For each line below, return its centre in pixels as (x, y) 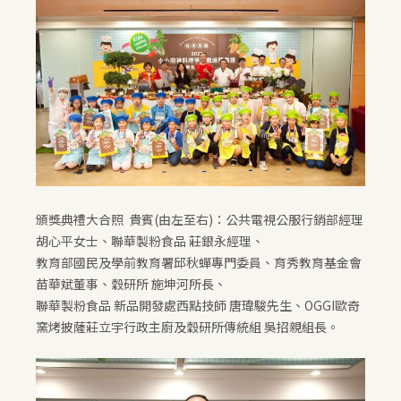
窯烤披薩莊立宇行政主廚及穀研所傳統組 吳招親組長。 (188, 326)
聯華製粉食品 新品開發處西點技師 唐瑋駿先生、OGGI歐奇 (198, 305)
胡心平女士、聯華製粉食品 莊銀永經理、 (150, 240)
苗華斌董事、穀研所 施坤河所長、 (131, 283)
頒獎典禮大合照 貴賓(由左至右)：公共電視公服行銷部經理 (200, 219)
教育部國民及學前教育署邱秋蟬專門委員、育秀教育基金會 (199, 262)
